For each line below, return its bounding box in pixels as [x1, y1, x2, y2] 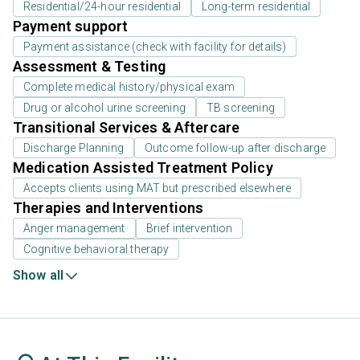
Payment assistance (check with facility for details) [23, 40, 287, 54]
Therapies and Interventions [13, 199, 204, 217]
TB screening [206, 101, 275, 115]
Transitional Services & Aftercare [13, 119, 240, 137]
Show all [13, 268, 64, 284]
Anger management [23, 222, 125, 235]
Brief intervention [145, 222, 233, 235]
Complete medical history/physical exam [23, 80, 235, 94]
